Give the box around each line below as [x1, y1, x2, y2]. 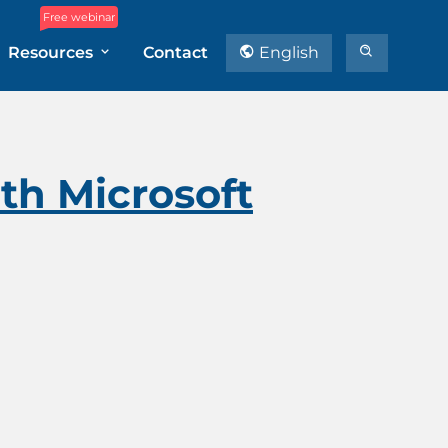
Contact [143, 43, 208, 62]
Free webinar [43, 10, 115, 24]
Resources [8, 43, 97, 62]
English [255, 43, 319, 62]
